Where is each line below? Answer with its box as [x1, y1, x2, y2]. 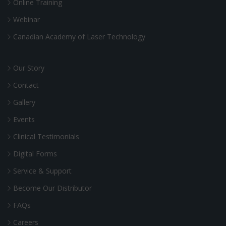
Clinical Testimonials [13, 132, 79, 141]
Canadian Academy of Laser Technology [13, 32, 145, 41]
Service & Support [13, 166, 72, 176]
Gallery [13, 97, 35, 107]
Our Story [13, 63, 44, 73]
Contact [13, 80, 39, 90]
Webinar [13, 15, 40, 24]
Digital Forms [13, 149, 57, 158]
